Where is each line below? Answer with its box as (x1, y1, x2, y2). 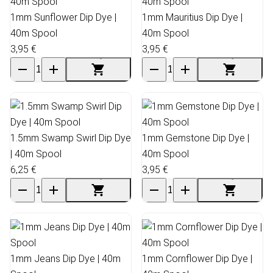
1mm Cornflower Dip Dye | (142, 252, 252, 264)
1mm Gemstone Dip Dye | (142, 132, 249, 144)
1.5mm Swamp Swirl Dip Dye (10, 132, 131, 144)
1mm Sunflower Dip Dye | (10, 11, 116, 23)
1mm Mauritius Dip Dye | (142, 11, 243, 23)
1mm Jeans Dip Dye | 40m (10, 252, 121, 264)
